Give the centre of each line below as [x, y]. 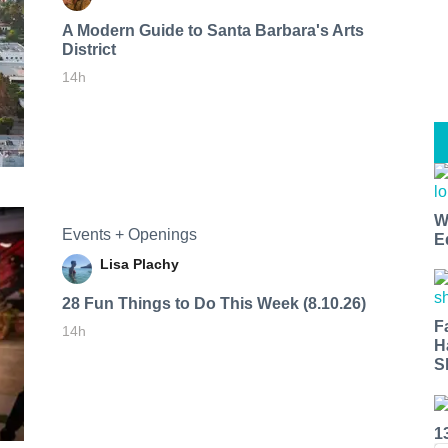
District [88, 49]
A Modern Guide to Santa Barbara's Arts [212, 30]
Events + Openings [129, 234]
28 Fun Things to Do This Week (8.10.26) [213, 303]
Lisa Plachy [139, 263]
